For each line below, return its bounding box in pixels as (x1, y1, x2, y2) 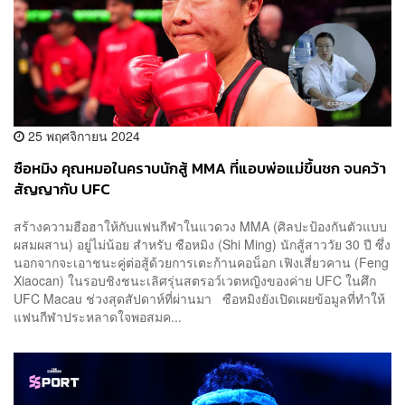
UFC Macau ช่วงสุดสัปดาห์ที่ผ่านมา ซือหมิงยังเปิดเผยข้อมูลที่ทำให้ (14, 289, 385, 308)
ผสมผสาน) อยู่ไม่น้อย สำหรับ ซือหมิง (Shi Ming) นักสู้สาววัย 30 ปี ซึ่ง (14, 235, 391, 254)
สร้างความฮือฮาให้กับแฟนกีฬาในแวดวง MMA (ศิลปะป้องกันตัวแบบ (14, 217, 387, 236)
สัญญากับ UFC (14, 177, 110, 201)
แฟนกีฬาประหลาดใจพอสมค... (14, 307, 182, 326)
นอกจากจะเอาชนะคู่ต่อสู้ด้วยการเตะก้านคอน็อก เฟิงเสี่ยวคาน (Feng (14, 253, 389, 272)
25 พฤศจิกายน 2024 (24, 126, 140, 145)
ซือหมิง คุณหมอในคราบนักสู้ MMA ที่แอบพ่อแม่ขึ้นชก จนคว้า (14, 156, 386, 180)
